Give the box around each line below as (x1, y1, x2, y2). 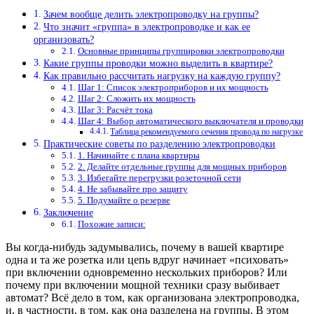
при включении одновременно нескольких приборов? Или (6, 266, 287, 279)
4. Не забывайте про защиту (77, 184, 188, 195)
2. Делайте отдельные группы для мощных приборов (77, 161, 287, 172)
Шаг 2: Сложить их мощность (77, 93, 196, 104)
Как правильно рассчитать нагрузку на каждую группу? (43, 70, 280, 82)
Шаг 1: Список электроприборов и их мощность (77, 82, 268, 93)
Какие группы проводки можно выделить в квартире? (43, 57, 273, 69)
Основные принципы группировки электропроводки (77, 46, 285, 57)
